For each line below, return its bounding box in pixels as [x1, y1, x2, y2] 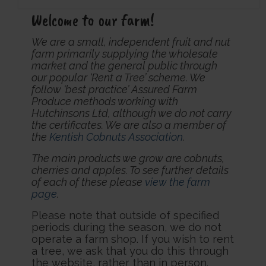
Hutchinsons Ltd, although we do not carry [31, 107, 232, 120]
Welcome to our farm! [31, 9, 154, 31]
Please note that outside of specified [31, 209, 219, 222]
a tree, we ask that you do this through [31, 245, 229, 258]
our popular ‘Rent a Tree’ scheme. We [31, 71, 205, 84]
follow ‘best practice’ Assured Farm [31, 83, 197, 96]
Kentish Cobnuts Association [49, 131, 183, 144]
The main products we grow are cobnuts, [31, 152, 224, 165]
